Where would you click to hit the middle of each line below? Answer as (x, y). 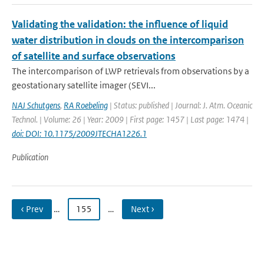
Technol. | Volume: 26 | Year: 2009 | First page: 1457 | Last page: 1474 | (130, 119)
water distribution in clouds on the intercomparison (128, 40)
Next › (143, 209)
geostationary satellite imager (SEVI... (84, 85)
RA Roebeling (86, 105)
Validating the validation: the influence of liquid (120, 24)
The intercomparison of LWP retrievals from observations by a (131, 71)
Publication (30, 157)
